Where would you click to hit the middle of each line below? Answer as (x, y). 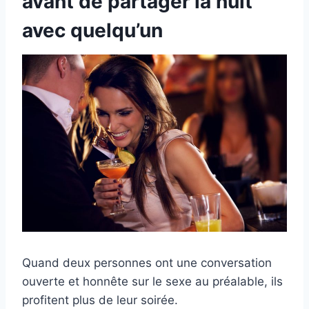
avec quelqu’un (92, 31)
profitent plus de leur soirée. (100, 300)
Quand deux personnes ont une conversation (147, 262)
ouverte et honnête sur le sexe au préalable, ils (152, 281)
